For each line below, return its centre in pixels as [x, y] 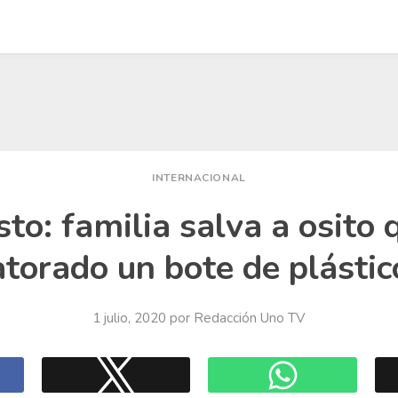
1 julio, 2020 [129, 318]
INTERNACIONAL [199, 178]
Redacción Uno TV [250, 318]
